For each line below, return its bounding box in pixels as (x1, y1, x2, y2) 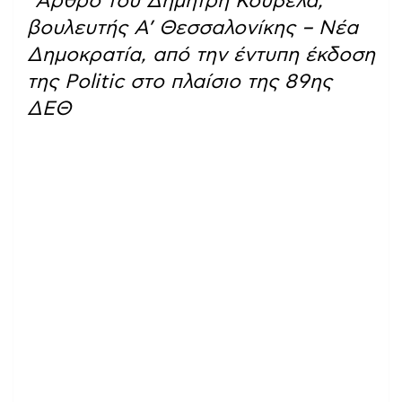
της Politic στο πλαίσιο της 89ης (27, 71, 332, 92)
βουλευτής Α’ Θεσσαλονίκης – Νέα (27, 17, 358, 38)
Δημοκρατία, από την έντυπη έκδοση (27, 44, 375, 65)
